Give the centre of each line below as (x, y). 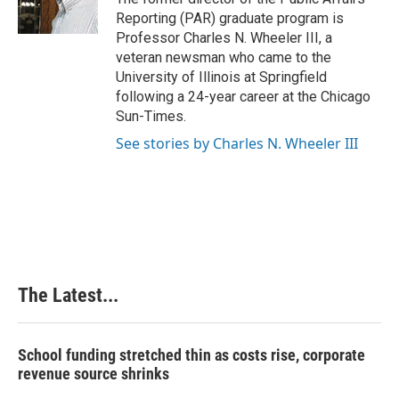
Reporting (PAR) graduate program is (230, 18)
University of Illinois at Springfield (221, 77)
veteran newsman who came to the (224, 57)
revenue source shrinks (94, 374)
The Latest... (68, 295)
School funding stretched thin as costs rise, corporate (191, 355)
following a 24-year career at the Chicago (243, 97)
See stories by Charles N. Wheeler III (237, 143)
